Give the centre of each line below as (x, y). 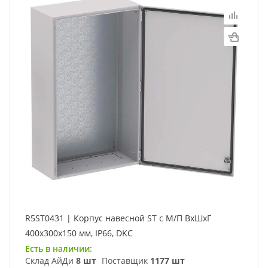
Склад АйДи (51, 261)
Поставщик (125, 261)
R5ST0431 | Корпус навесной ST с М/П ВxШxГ (118, 218)
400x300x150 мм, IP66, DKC (79, 233)
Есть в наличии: (59, 249)
